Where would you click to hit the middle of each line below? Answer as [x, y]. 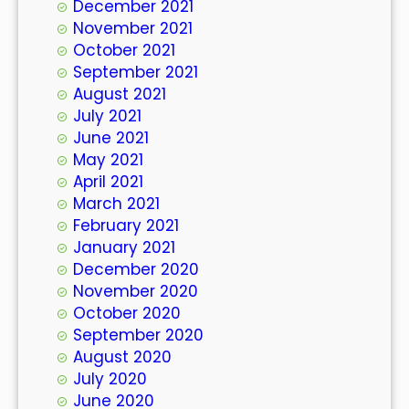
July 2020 [110, 378]
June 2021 [111, 137]
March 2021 [116, 203]
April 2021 [108, 181]
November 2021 [133, 28]
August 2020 [122, 357]
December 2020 [136, 269]
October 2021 [124, 50]
